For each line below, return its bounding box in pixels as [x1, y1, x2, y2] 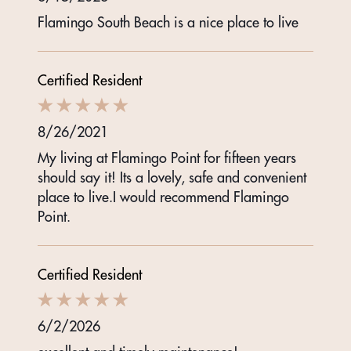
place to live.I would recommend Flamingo [38, 188, 289, 207]
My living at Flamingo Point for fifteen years [38, 149, 296, 168]
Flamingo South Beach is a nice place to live [38, 13, 299, 32]
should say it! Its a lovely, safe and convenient [38, 168, 306, 187]
